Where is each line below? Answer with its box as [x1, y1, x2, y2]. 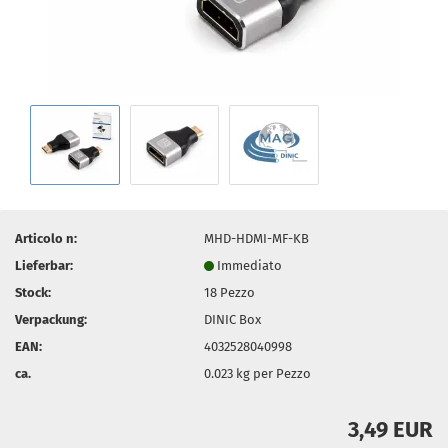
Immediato [217, 257, 283, 273]
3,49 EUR [348, 416, 433, 443]
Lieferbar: [15, 257, 73, 273]
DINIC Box [204, 311, 262, 327]
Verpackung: [15, 311, 87, 327]
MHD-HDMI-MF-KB [204, 230, 310, 246]
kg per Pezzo [233, 365, 312, 381]
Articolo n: [15, 230, 77, 246]
